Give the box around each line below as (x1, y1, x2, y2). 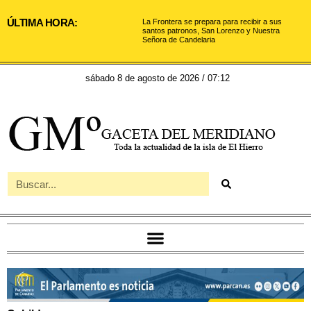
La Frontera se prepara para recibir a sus (142, 17, 283, 26)
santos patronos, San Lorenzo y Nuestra (142, 26, 280, 35)
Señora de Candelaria (142, 35, 216, 44)
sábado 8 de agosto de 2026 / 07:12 (85, 73, 230, 83)
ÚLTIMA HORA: (7, 17, 78, 28)
